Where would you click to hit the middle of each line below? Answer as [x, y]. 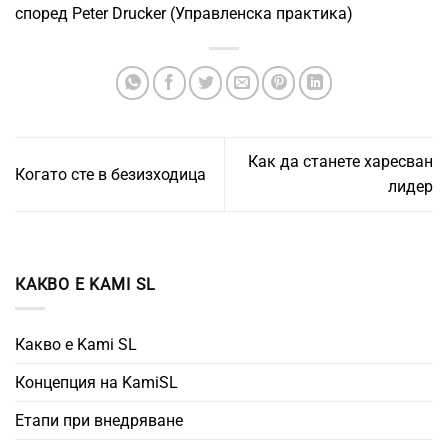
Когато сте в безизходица [110, 174]
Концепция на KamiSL [96, 383]
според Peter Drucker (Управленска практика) [184, 13]
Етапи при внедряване [99, 421]
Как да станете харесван [340, 162]
